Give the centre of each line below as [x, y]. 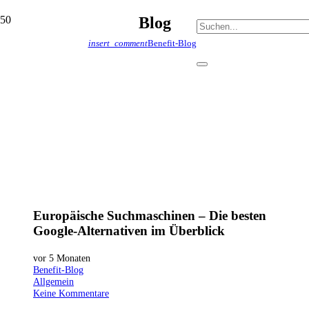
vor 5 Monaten [62, 258]
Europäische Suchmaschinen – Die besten [150, 216]
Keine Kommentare [71, 293]
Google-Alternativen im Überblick [129, 231]
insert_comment [118, 43]
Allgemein [53, 282]
